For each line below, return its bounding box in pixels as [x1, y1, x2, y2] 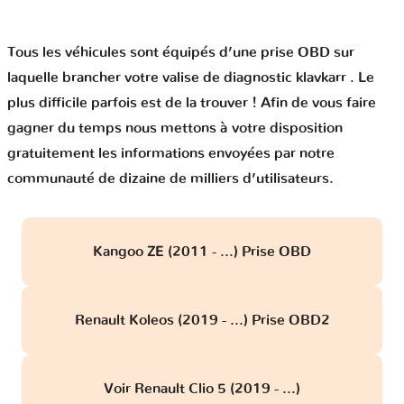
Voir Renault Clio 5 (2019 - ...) [104, 381, 300, 397]
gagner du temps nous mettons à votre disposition [7, 121, 343, 136]
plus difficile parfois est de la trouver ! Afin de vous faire [7, 96, 376, 111]
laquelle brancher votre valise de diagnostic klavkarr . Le [7, 70, 374, 86]
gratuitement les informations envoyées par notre [7, 146, 335, 161]
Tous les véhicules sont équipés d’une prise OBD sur [7, 45, 354, 60]
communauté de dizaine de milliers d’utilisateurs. [7, 171, 334, 187]
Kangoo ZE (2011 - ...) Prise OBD [93, 244, 311, 260]
